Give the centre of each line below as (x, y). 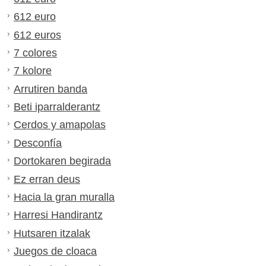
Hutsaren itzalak (52, 233)
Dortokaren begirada (62, 161)
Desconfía (38, 143)
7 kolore (33, 71)
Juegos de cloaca (55, 251)
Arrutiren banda (50, 89)
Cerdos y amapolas (60, 125)
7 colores (35, 53)
